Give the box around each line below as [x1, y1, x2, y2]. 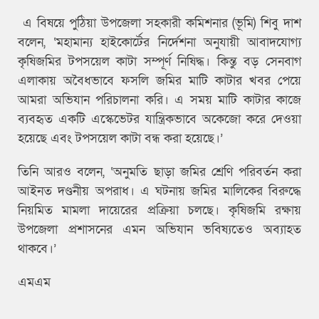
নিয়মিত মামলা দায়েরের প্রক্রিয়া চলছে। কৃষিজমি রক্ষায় [18, 202, 301, 219]
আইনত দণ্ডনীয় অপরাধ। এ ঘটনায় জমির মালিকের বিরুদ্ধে [18, 183, 301, 200]
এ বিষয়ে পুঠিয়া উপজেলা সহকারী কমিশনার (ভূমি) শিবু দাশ [18, 15, 301, 32]
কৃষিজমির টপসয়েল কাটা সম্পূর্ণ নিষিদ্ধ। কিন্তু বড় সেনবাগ [18, 53, 301, 70]
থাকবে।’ [18, 241, 56, 258]
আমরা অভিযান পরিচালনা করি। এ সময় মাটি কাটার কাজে [18, 92, 301, 109]
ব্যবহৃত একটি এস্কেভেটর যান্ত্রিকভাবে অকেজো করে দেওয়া [18, 111, 301, 128]
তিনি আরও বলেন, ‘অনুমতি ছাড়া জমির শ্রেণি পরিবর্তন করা [18, 164, 301, 181]
